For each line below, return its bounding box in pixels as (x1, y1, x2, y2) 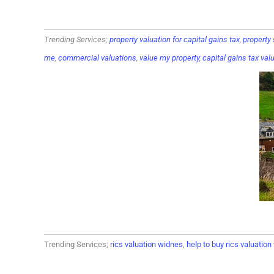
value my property (139, 53, 199, 62)
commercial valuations (58, 53, 136, 62)
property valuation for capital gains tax (109, 35, 240, 44)
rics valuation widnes (110, 240, 183, 249)
